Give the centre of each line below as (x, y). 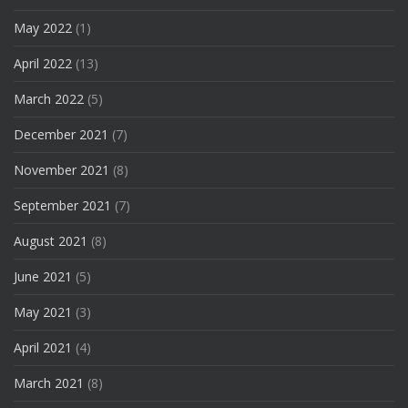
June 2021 (43, 276)
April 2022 (43, 63)
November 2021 (61, 169)
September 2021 (62, 205)
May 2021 (43, 311)
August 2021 (51, 240)
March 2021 (49, 382)
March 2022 (49, 98)
